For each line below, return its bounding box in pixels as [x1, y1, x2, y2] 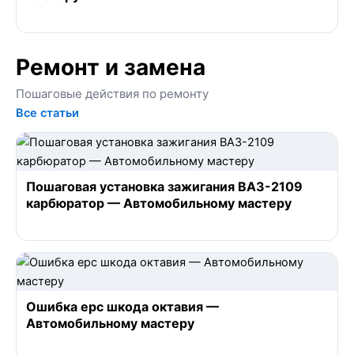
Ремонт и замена [16, 53, 205, 81]
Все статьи [16, 105, 79, 120]
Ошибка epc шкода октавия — [26, 298, 219, 314]
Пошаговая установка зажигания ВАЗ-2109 [26, 178, 303, 194]
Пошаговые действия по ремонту [16, 85, 209, 101]
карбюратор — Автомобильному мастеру [26, 194, 292, 211]
